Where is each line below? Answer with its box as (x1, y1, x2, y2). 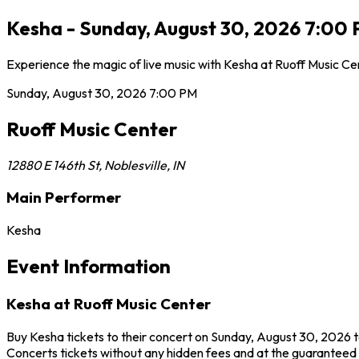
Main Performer (6, 188, 121, 208)
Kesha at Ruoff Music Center (6, 293, 211, 313)
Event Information (6, 253, 171, 278)
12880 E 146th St (6, 156, 99, 173)
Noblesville (104, 156, 167, 173)
